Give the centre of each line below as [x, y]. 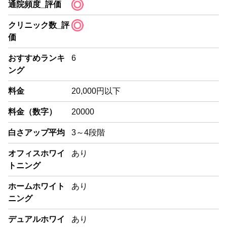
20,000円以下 [96, 91]
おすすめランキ [36, 58]
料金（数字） [32, 112]
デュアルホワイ [36, 219]
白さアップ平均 [36, 133]
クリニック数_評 [39, 25]
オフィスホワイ [36, 154]
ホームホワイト [36, 186]
